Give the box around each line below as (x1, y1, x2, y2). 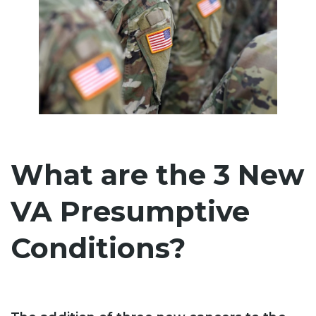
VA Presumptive (11, 193, 250, 229)
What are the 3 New (11, 157, 304, 192)
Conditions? (11, 230, 186, 265)
